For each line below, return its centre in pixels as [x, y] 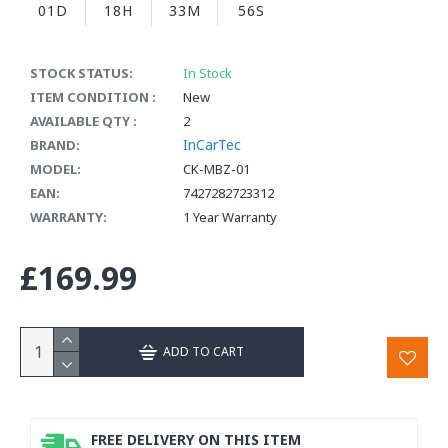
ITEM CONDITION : [93, 96]
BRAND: [55, 144]
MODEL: [55, 168]
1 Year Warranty [230, 216]
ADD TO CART [203, 352]
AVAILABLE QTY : [83, 120]
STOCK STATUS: [81, 72]
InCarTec [212, 144]
